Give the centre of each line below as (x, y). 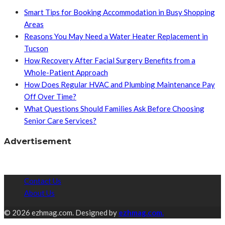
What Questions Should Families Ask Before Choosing (114, 109)
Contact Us (43, 181)
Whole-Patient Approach (66, 73)
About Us (39, 193)
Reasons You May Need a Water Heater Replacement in (116, 36)
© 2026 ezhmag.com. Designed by (61, 213)
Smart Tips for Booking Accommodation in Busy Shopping (120, 12)
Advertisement (38, 141)
